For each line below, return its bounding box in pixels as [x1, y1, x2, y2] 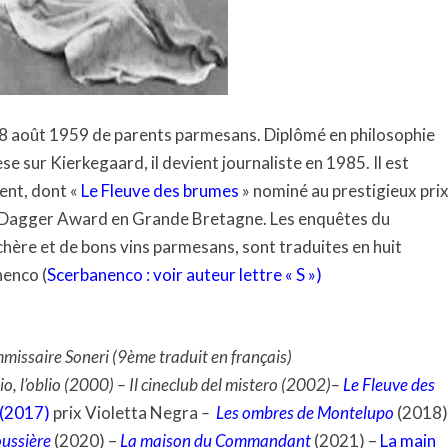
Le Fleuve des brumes [81, 180, 239, 201]
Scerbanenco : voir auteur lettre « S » [47, 264, 316, 285]
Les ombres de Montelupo [216, 401, 394, 423]
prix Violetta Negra [53, 401, 201, 423]
